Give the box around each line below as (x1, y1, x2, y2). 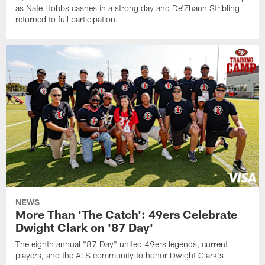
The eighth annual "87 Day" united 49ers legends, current (15, 239, 228, 250)
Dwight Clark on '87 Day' (15, 220, 154, 235)
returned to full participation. (15, 14, 119, 25)
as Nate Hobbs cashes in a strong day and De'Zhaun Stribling (15, 3, 240, 14)
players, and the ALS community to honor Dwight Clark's (15, 250, 224, 261)
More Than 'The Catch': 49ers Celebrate (15, 207, 238, 222)
